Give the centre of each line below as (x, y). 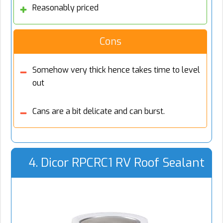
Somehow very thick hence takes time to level (116, 70)
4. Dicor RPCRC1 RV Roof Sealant (117, 163)
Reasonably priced (65, 8)
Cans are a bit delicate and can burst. (99, 111)
